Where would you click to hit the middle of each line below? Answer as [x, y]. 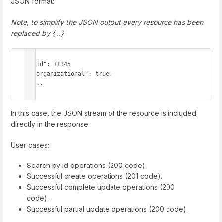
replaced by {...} [37, 33]
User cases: [30, 145]
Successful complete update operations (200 [101, 187]
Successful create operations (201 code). [94, 176]
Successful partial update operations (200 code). [107, 209]
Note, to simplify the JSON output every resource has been [107, 22]
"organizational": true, [29, 74]
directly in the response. [50, 124]
